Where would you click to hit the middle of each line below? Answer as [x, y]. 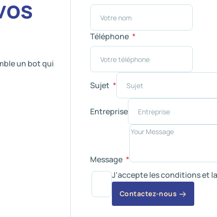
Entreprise [109, 111]
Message [107, 159]
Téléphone [110, 36]
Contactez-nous [148, 194]
